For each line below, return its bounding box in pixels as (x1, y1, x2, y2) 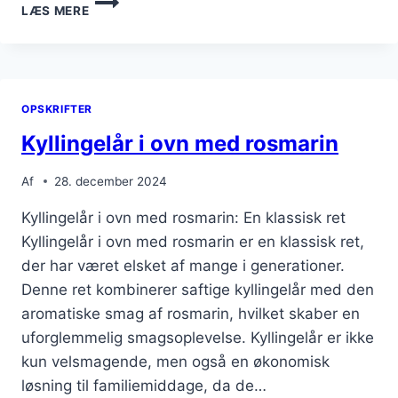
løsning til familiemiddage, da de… (21, 376, 267, 394)
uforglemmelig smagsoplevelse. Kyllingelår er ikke (21, 328, 374, 346)
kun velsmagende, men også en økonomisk (21, 352, 330, 370)
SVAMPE (88, 103, 143, 118)
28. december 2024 (54, 173, 168, 188)
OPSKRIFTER (21, 102, 92, 116)
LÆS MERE (21, 4, 90, 19)
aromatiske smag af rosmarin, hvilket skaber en (21, 304, 360, 322)
